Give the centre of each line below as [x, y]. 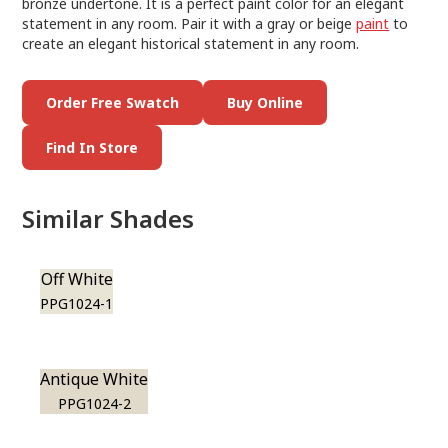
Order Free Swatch [113, 102]
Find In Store [92, 147]
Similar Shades [108, 218]
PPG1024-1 [77, 303]
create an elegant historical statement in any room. [193, 43]
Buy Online [265, 102]
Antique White [94, 379]
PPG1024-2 [94, 403]
